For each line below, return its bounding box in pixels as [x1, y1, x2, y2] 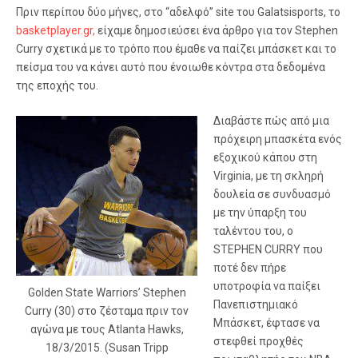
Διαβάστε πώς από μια [213, 114, 329, 127]
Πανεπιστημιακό [213, 298, 298, 311]
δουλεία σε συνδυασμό [213, 188, 331, 201]
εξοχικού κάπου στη [213, 151, 317, 164]
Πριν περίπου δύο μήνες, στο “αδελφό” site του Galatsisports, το [16, 6, 340, 18]
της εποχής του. [16, 79, 98, 92]
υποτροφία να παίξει [213, 280, 320, 292]
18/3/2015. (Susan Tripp [45, 341, 169, 354]
